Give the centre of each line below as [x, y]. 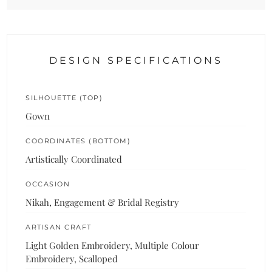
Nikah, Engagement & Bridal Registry [103, 202]
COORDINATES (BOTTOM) [78, 141]
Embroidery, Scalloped [72, 258]
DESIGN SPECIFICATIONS [136, 60]
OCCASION [48, 184]
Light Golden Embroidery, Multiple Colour [113, 245]
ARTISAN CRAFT [59, 227]
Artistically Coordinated [74, 159]
